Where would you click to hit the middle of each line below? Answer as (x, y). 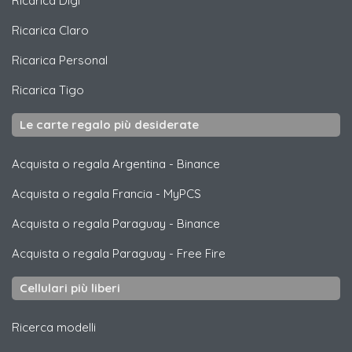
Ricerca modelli (54, 328)
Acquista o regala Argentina (89, 164)
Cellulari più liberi (70, 288)
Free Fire (201, 254)
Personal (83, 60)
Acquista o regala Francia (82, 194)
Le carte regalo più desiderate (109, 125)
